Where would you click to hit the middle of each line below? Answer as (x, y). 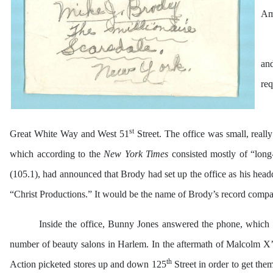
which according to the (55, 154)
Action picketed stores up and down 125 (88, 264)
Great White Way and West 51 (70, 134)
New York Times (134, 154)
